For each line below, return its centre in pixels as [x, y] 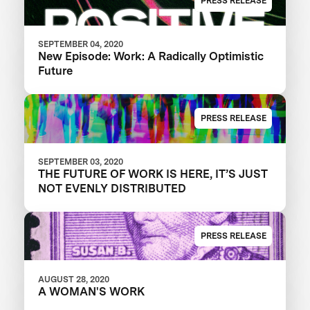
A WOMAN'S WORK [92, 291]
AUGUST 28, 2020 [74, 279]
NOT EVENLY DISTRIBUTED [112, 188]
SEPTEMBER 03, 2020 [81, 161]
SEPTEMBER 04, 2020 [81, 44]
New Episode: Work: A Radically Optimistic [151, 56]
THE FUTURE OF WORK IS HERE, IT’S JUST [153, 173]
